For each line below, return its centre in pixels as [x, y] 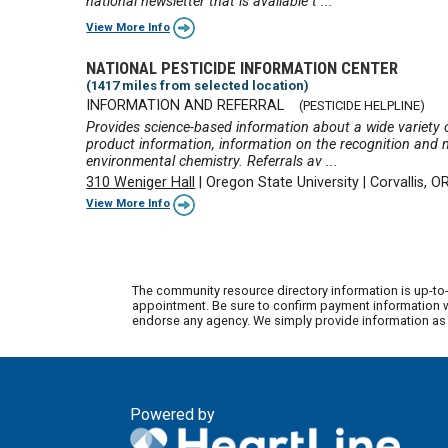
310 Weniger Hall [141, 182]
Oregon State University [283, 182]
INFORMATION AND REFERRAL [185, 106]
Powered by [172, 415]
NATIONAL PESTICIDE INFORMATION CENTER [242, 67]
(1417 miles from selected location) [198, 85]
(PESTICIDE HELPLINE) [361, 106]
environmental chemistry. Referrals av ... [212, 161]
